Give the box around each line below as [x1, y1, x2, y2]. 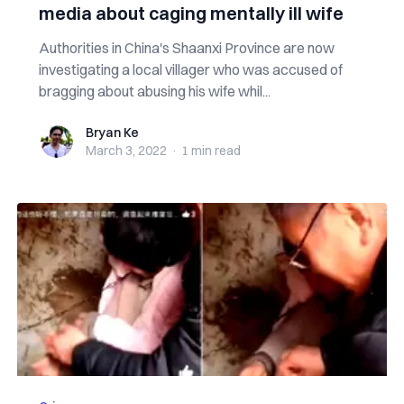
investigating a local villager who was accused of [38, 60, 343, 78]
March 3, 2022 [85, 142, 167, 159]
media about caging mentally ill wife [38, 2, 344, 24]
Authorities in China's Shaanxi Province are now [38, 39, 335, 57]
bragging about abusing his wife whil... [38, 82, 271, 100]
